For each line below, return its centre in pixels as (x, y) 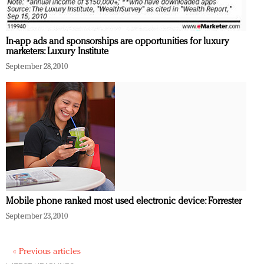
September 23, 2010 (37, 216)
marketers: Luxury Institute (57, 52)
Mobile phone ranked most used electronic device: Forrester (124, 201)
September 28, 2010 (37, 67)
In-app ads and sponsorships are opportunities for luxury (118, 42)
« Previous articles (47, 252)
